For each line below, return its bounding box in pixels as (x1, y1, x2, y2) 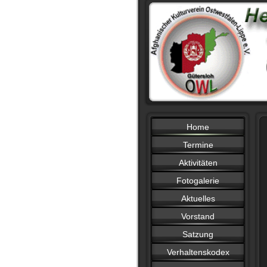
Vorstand (181, 212, 215, 221)
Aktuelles (181, 194, 215, 203)
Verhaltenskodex (166, 247, 229, 257)
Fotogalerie (176, 176, 219, 185)
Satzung (182, 229, 213, 239)
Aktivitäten (178, 158, 218, 167)
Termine (182, 140, 213, 150)
